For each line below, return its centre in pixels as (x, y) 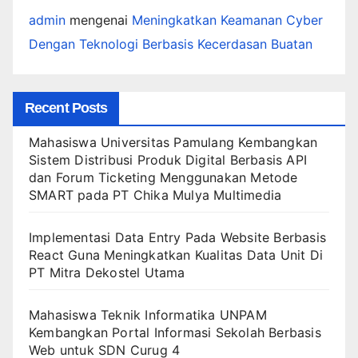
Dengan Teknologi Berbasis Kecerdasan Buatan (171, 44)
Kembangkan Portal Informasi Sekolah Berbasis (175, 333)
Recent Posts (66, 108)
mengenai (99, 20)
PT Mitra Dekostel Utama (107, 273)
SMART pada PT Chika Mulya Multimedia (155, 195)
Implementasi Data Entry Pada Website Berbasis (178, 238)
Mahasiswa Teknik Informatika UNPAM (148, 315)
